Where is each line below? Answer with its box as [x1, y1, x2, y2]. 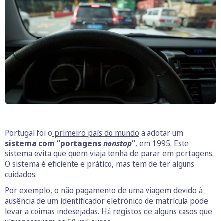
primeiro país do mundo [52, 127, 139, 139]
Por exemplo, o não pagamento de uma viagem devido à [5, 185, 203, 196]
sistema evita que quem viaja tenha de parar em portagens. [5, 148, 214, 159]
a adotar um [139, 127, 183, 139]
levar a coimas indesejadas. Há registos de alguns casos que [5, 206, 212, 217]
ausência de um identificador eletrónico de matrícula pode [5, 195, 208, 207]
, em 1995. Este [135, 138, 189, 149]
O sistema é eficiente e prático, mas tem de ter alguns [5, 158, 194, 170]
